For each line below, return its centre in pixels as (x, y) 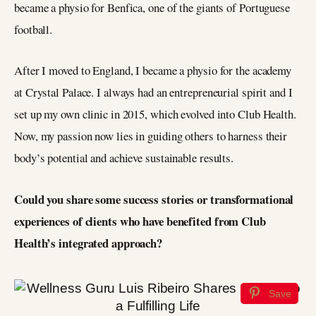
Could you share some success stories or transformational (154, 200)
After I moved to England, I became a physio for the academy (153, 71)
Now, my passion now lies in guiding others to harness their (151, 136)
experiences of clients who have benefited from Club (140, 221)
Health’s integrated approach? (89, 243)
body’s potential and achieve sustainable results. (124, 158)
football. (34, 29)
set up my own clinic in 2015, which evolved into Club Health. (155, 114)
